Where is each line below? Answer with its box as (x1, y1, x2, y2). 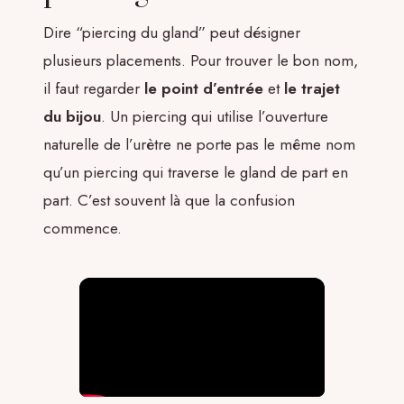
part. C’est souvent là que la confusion (43, 188, 295, 211)
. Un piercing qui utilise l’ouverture (101, 105, 328, 127)
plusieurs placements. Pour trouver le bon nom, (43, 49, 358, 71)
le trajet (284, 77, 340, 99)
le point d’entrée (144, 77, 263, 99)
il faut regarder (43, 77, 144, 99)
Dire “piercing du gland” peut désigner (43, 21, 300, 43)
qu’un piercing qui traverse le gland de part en (43, 161, 348, 183)
